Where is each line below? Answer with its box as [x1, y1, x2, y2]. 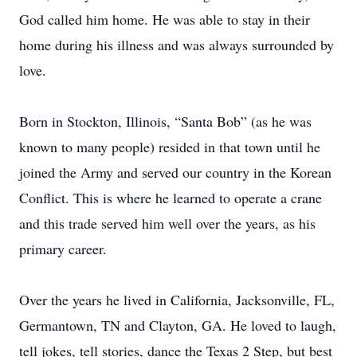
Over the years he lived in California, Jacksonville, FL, [19, 290, 335, 309]
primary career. [19, 239, 107, 258]
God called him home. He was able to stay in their [19, 10, 310, 29]
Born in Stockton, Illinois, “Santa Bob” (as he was [19, 112, 312, 131]
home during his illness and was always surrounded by [19, 35, 334, 54]
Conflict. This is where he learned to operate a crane [19, 188, 322, 207]
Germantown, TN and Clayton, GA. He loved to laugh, [19, 316, 336, 335]
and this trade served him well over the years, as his [19, 214, 316, 233]
